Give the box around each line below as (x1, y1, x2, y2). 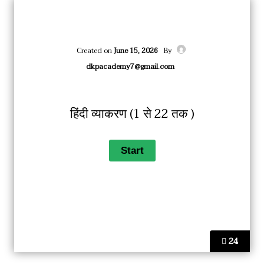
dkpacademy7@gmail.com (85, 60, 174, 72)
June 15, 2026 (114, 44, 158, 57)
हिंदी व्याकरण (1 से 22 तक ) (70, 103, 194, 124)
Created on (77, 44, 114, 57)
